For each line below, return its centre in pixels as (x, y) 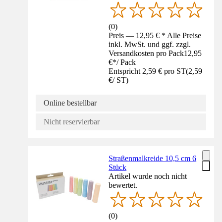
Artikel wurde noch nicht (148, 176)
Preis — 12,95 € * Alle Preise (155, 35)
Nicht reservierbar (72, 121)
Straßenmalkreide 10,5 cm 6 (153, 158)
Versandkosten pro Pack (146, 53)
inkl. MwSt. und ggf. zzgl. (150, 44)
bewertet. (123, 185)
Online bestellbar (70, 103)
